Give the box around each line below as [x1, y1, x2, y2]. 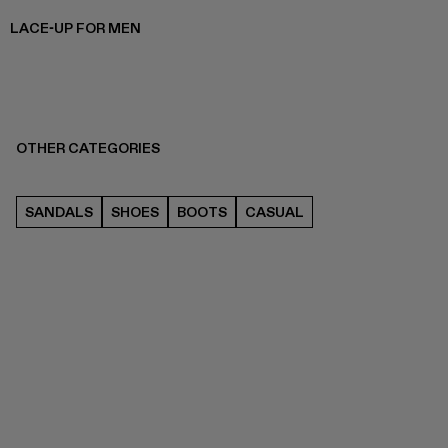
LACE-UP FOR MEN [10, 19, 141, 37]
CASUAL [245, 203, 304, 221]
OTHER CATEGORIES [16, 139, 160, 157]
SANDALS [25, 203, 93, 221]
